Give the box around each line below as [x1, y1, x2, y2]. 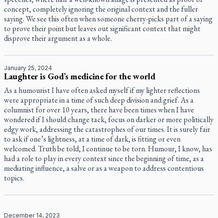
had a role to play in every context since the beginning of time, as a [4, 153, 204, 163]
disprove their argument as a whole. [4, 33, 112, 43]
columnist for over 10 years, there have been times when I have [4, 105, 194, 115]
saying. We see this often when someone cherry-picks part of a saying [4, 14, 213, 24]
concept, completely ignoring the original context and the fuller [4, 4, 198, 14]
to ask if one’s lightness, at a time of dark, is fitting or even [4, 134, 181, 144]
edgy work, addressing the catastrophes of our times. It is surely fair [4, 124, 210, 134]
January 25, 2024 [4, 64, 52, 72]
